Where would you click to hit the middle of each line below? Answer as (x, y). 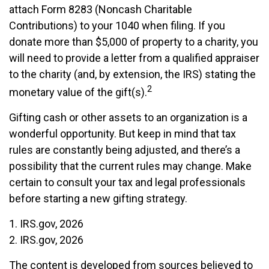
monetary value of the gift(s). (78, 92)
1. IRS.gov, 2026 (46, 224)
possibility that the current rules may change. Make (130, 166)
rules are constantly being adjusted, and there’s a (125, 150)
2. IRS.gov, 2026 (46, 240)
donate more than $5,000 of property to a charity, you (134, 42)
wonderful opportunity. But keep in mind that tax (122, 134)
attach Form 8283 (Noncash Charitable (101, 9)
